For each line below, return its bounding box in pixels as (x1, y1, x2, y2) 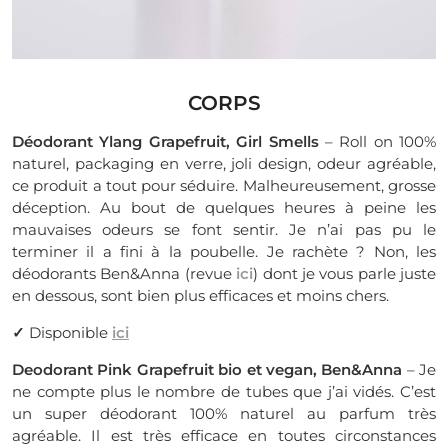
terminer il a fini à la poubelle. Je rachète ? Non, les (12, 242, 436, 261)
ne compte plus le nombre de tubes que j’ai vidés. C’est (12, 382, 436, 401)
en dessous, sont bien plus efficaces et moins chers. (12, 286, 389, 305)
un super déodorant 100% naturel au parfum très (12, 404, 436, 423)
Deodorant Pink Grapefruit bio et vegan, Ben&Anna (12, 360, 403, 379)
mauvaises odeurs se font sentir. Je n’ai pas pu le (12, 220, 436, 239)
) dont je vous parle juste (253, 264, 436, 283)
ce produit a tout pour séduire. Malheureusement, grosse (12, 176, 436, 195)
